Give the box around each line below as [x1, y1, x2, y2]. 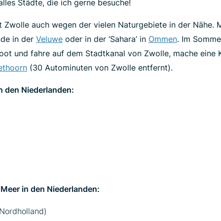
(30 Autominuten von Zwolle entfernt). [27, 63, 173, 73]
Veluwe [36, 34, 63, 44]
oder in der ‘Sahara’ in [63, 34, 148, 44]
